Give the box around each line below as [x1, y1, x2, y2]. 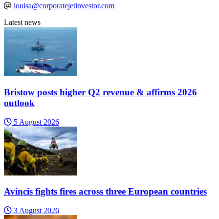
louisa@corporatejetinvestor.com [14, 1, 114, 10]
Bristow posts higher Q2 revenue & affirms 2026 [4, 87, 197, 97]
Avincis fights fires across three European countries [4, 186, 207, 197]
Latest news [4, 18, 41, 27]
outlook [4, 97, 35, 108]
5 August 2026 [12, 117, 59, 126]
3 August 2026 [12, 206, 59, 215]
